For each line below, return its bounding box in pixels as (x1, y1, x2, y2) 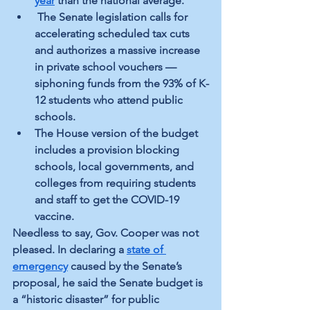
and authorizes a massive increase (35, 44, 203, 57)
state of (127, 243, 166, 257)
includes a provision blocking (35, 143, 182, 157)
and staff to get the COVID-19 (35, 193, 182, 207)
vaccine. (35, 210, 74, 224)
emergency (12, 259, 68, 273)
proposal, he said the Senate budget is (12, 276, 206, 290)
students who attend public (46, 93, 185, 107)
